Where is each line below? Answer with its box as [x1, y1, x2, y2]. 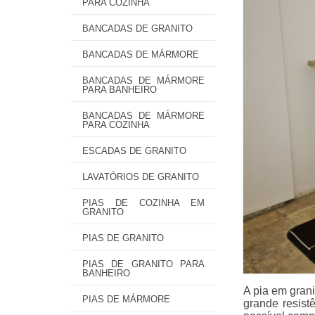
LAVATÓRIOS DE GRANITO [82, 172, 199, 182]
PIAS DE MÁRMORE [82, 294, 170, 304]
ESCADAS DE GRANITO [82, 146, 186, 156]
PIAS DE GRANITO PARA [82, 259, 205, 269]
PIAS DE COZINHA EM [82, 198, 205, 208]
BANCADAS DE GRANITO [82, 23, 193, 34]
